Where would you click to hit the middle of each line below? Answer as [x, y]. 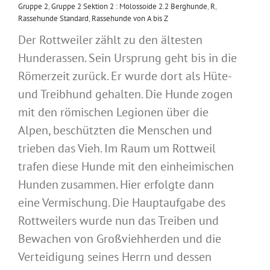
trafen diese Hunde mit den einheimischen [126, 166]
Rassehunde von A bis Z [130, 18]
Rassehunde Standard [53, 18]
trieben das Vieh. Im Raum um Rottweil [117, 148]
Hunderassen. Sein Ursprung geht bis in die [127, 58]
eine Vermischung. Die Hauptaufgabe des [122, 202]
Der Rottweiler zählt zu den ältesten [110, 39]
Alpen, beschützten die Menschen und [115, 130]
